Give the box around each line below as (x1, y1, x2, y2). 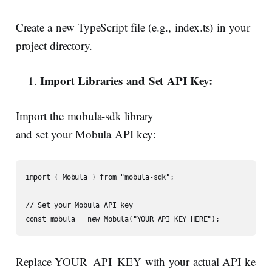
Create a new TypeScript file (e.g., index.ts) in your (15, 19, 254, 35)
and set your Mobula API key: (15, 126, 156, 142)
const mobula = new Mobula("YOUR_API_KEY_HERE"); (25, 215, 220, 224)
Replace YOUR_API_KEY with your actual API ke (15, 254, 256, 270)
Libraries (78, 72, 123, 89)
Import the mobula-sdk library (15, 108, 154, 124)
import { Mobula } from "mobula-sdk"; (25, 173, 174, 182)
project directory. (15, 38, 93, 53)
